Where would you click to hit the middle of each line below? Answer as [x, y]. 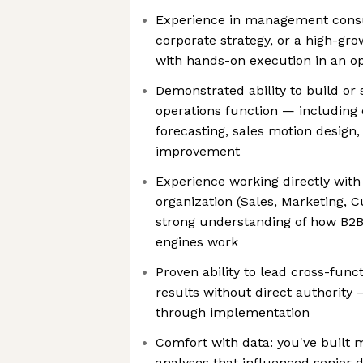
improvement [198, 151]
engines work [197, 242]
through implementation [233, 312]
